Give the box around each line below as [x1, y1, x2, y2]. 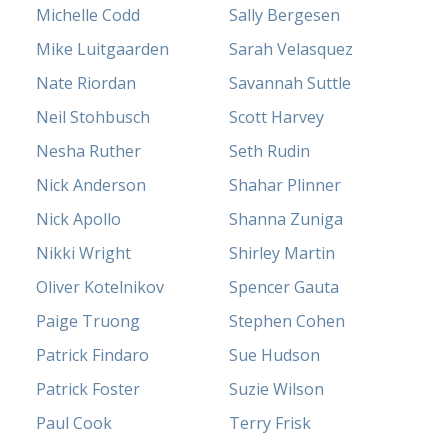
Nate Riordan [36, 71, 137, 94]
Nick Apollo [36, 207, 122, 230]
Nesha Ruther [36, 139, 142, 162]
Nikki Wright [36, 241, 132, 264]
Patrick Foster [36, 377, 141, 400]
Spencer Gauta [229, 275, 339, 298]
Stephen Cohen [229, 309, 345, 332]
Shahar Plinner [229, 173, 341, 196]
